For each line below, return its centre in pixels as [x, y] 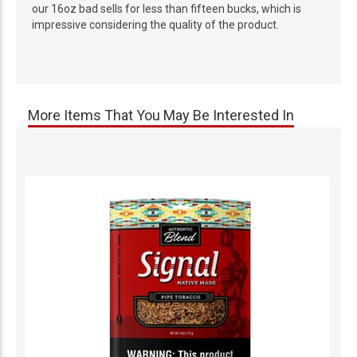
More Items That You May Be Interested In [161, 115]
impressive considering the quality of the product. [155, 25]
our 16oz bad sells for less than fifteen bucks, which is [167, 9]
